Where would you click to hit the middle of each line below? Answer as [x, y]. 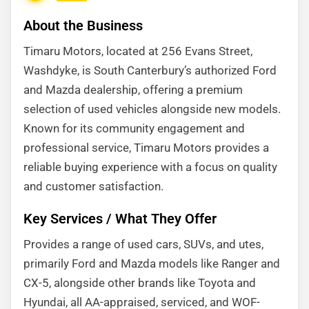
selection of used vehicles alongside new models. [152, 109]
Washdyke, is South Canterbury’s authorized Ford [150, 70]
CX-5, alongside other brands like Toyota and [140, 283]
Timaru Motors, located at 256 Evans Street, [138, 51]
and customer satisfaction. [93, 186]
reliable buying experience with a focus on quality [150, 167]
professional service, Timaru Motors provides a [146, 148]
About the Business [83, 26]
